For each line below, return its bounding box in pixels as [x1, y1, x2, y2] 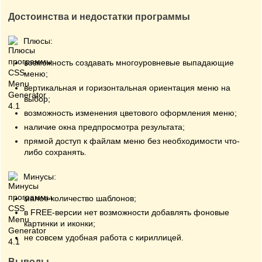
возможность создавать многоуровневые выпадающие [24, 58, 234, 67]
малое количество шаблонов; [24, 194, 136, 203]
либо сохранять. [24, 147, 87, 157]
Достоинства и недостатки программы [8, 12, 190, 22]
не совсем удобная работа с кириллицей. [24, 233, 184, 242]
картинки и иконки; [24, 219, 95, 228]
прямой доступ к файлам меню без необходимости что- [24, 136, 240, 146]
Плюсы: [23, 36, 53, 46]
